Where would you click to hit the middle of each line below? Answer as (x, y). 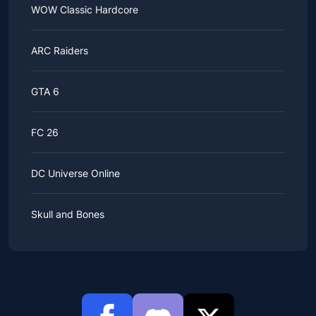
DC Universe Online (75, 173)
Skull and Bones (68, 214)
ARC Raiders (60, 50)
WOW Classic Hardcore (85, 10)
